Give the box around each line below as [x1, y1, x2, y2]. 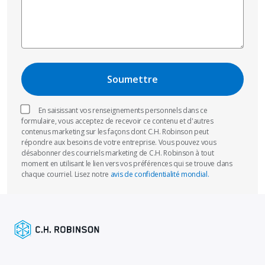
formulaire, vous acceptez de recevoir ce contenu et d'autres [21, 116, 214, 127]
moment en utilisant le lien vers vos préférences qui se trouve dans [21, 159, 232, 169]
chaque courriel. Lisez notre [21, 169, 111, 180]
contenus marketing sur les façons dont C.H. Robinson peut [21, 127, 209, 137]
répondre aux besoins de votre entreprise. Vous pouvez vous [21, 137, 216, 148]
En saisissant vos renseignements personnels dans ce [38, 105, 208, 116]
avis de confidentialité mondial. [110, 169, 209, 180]
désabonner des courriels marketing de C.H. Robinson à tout [21, 148, 214, 159]
